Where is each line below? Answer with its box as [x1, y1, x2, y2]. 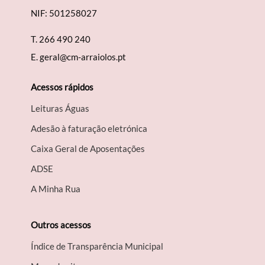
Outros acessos [31, 219, 92, 231]
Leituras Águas [31, 103, 90, 114]
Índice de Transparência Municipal [31, 241, 164, 252]
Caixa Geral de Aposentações [31, 143, 146, 154]
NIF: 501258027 [31, 8, 98, 19]
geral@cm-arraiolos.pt [40, 51, 127, 63]
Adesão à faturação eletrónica [31, 123, 148, 134]
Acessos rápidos [31, 82, 94, 93]
